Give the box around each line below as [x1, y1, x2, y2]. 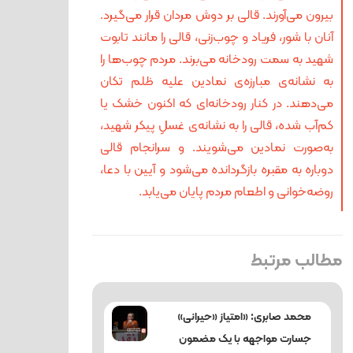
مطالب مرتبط [251, 248, 344, 274]
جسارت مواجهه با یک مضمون [179, 331, 312, 347]
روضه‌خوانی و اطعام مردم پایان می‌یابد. [139, 183, 334, 202]
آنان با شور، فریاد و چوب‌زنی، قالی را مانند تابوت [100, 28, 334, 47]
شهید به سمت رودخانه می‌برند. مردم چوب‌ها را [100, 50, 334, 69]
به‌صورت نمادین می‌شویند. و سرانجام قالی [100, 139, 334, 158]
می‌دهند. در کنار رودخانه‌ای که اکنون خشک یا [100, 95, 334, 113]
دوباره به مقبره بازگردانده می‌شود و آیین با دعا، [100, 161, 334, 180]
